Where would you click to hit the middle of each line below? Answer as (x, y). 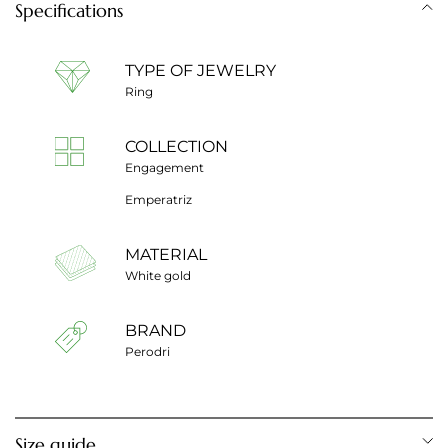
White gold (158, 275)
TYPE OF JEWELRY (200, 70)
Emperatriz (158, 199)
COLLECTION (176, 146)
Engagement (164, 167)
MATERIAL (166, 254)
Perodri (147, 351)
